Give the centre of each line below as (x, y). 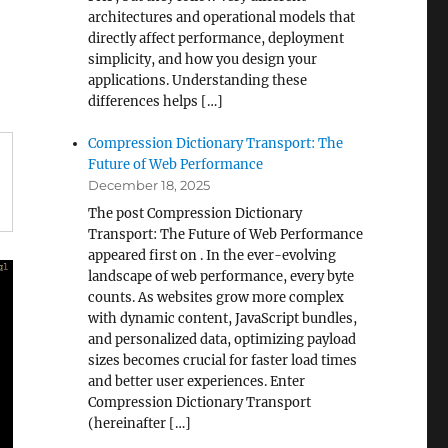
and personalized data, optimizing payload (222, 339)
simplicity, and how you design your (203, 59)
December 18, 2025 (149, 185)
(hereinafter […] (140, 423)
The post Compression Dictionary (195, 213)
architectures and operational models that (222, 17)
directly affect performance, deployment (216, 38)
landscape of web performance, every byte (221, 276)
